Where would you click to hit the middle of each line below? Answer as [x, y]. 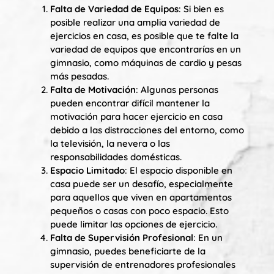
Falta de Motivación [93, 90]
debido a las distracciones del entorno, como [147, 130]
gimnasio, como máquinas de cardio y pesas [146, 63]
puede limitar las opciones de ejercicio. [134, 224]
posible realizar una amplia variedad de [135, 23]
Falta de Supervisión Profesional [122, 238]
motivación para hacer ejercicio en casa [136, 117]
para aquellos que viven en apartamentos [141, 198]
